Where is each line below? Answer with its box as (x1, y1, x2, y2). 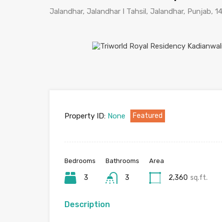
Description (64, 200, 110, 209)
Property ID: (64, 111, 106, 120)
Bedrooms (64, 157, 96, 165)
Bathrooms (106, 157, 139, 165)
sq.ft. (190, 173, 208, 182)
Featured (133, 111, 163, 120)
